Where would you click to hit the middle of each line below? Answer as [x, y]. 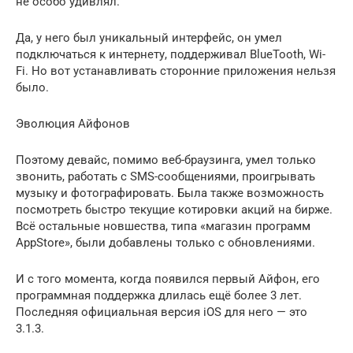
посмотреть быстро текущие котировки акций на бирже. [174, 210]
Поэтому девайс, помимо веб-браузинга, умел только [166, 160]
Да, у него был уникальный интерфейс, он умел [149, 38]
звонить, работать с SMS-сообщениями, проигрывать [165, 176]
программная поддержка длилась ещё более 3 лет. [159, 295]
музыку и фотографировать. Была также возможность [170, 193]
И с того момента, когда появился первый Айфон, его [168, 279]
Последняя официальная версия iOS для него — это [162, 312]
